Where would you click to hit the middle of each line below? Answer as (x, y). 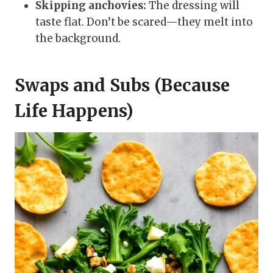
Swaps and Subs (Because (122, 86)
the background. (78, 39)
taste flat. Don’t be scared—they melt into (144, 22)
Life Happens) (74, 111)
